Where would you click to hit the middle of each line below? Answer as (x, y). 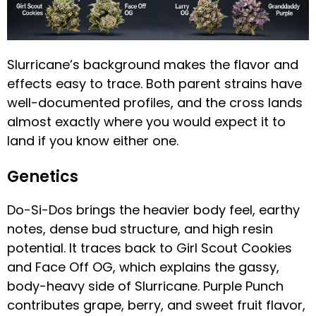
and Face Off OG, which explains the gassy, (143, 267)
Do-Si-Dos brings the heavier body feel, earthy (153, 210)
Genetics (43, 177)
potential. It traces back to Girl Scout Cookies (150, 248)
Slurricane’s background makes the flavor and (153, 65)
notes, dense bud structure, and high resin (140, 229)
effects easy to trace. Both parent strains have (154, 84)
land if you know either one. (93, 141)
